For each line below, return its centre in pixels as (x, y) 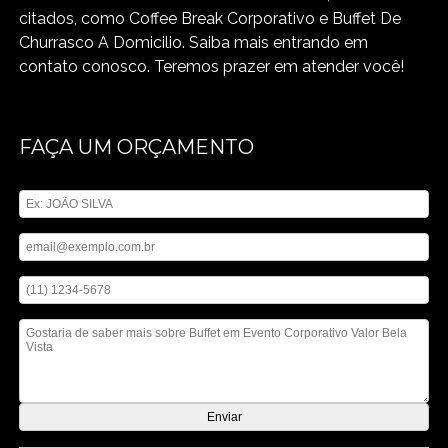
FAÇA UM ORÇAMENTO (137, 146)
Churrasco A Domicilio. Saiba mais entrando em (194, 42)
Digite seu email (65, 225)
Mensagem (51, 311)
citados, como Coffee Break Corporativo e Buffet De (210, 18)
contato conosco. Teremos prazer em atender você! (212, 66)
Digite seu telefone (72, 268)
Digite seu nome (66, 182)
